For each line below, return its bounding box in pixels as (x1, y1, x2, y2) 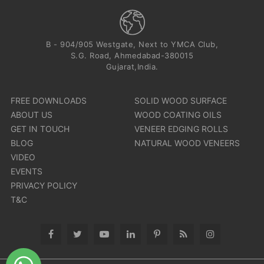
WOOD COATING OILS (134, 110, 222, 120)
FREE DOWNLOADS (10, 95, 87, 105)
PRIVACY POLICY (10, 180, 77, 190)
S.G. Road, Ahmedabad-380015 (70, 51, 194, 60)
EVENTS (10, 166, 42, 176)
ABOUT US (10, 110, 52, 120)
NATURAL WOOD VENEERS (134, 138, 240, 148)
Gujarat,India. (105, 62, 159, 71)
